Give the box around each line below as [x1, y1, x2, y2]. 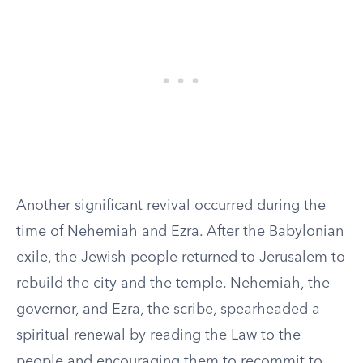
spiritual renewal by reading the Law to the [16, 328, 301, 343]
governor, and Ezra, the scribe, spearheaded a [16, 302, 320, 317]
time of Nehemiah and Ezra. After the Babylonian [16, 224, 344, 239]
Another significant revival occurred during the [16, 199, 326, 213]
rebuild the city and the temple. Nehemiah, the [16, 276, 330, 291]
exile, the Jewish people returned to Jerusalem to [16, 250, 345, 265]
